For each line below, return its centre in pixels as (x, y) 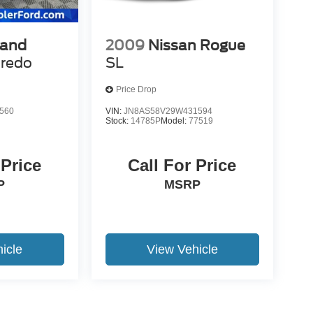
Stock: (118, 121)
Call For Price (182, 165)
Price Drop (136, 90)
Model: (174, 121)
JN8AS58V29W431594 (168, 111)
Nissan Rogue (196, 45)
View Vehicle (182, 249)
